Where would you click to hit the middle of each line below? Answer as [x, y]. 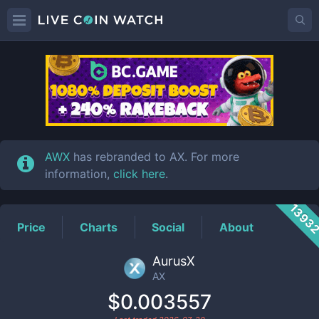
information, [79, 174]
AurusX [174, 261]
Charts [99, 227]
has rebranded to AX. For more [155, 157]
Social [168, 227]
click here [140, 174]
